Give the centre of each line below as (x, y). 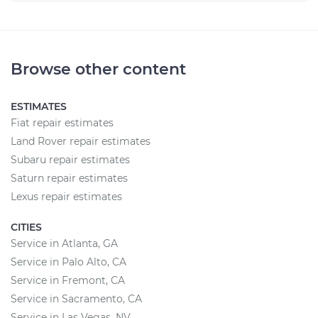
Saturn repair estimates (69, 178)
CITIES (26, 227)
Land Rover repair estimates (81, 141)
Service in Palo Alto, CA (68, 262)
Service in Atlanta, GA (64, 243)
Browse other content (98, 69)
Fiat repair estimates (62, 123)
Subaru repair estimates (70, 160)
